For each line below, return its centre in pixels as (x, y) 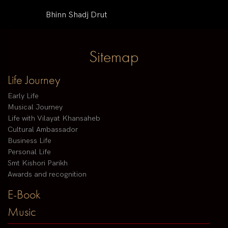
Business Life (30, 141)
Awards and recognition (47, 175)
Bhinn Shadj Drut (76, 15)
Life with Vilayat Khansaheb (54, 119)
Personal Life (29, 152)
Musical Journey (35, 107)
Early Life (23, 96)
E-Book (24, 194)
